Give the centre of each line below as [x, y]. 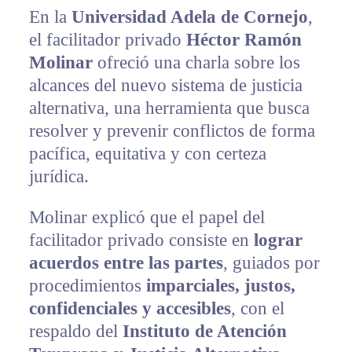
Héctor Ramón [244, 39]
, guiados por [271, 262]
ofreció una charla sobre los [196, 62]
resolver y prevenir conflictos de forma [172, 130]
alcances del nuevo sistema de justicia [165, 85]
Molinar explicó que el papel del [147, 217]
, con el [257, 308]
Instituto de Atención [204, 331]
